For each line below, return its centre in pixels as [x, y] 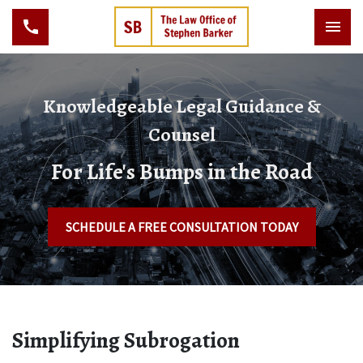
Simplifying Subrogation [126, 340]
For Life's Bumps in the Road [181, 172]
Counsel [181, 135]
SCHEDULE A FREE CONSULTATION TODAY [181, 227]
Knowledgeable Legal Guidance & [181, 106]
